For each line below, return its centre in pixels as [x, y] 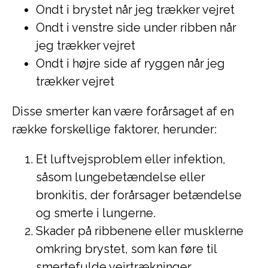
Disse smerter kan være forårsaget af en [123, 111]
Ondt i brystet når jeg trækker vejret [135, 10]
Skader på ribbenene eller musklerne [140, 231]
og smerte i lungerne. [96, 213]
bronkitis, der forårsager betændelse [139, 195]
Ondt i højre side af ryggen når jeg [130, 63]
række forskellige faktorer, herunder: [114, 129]
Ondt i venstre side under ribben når [136, 28]
